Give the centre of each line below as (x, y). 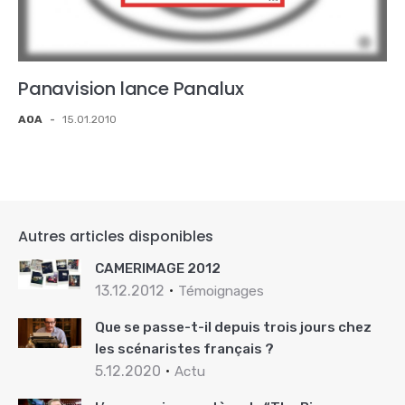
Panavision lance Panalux (132, 88)
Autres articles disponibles (116, 236)
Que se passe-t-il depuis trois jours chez (233, 327)
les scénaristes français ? (184, 348)
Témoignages (221, 291)
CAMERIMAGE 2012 (158, 268)
